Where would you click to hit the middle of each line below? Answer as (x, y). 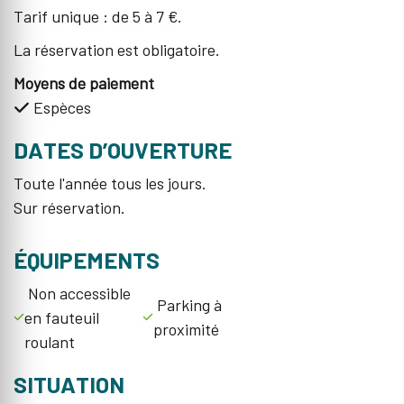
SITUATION (69, 384)
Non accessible (78, 293)
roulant (50, 341)
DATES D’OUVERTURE (123, 149)
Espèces (60, 107)
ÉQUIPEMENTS (87, 259)
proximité (186, 330)
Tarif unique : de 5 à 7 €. (98, 16)
